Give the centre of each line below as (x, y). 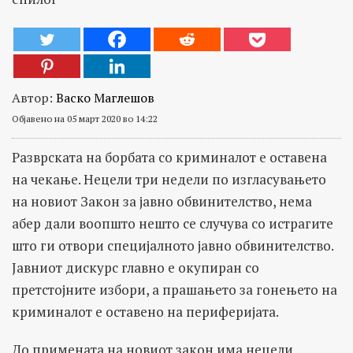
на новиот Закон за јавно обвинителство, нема (162, 201)
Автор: (34, 97)
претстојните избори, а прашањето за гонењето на (175, 289)
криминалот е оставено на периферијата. (145, 311)
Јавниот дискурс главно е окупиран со (136, 267)
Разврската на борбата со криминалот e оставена (169, 157)
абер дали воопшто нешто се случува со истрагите (173, 223)
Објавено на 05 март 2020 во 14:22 (85, 118)
